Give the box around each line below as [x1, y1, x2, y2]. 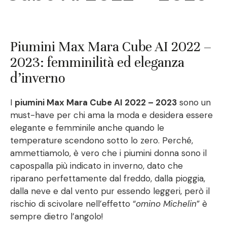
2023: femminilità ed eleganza [10, 54, 184, 71]
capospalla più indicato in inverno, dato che [10, 160, 183, 172]
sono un [177, 97, 211, 108]
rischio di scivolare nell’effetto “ [10, 198, 136, 210]
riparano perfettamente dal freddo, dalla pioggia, [10, 173, 205, 184]
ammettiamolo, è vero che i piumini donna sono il [10, 147, 207, 159]
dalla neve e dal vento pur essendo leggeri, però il [10, 185, 210, 197]
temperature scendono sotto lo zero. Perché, [10, 135, 193, 146]
